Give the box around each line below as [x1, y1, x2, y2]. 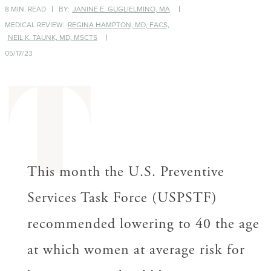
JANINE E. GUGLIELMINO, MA [72, 4, 170, 14]
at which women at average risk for [27, 241, 245, 259]
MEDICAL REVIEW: [4, 19, 65, 30]
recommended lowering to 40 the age [27, 215, 260, 233]
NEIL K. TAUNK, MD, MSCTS [7, 32, 97, 42]
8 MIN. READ [4, 4, 46, 14]
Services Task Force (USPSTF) [27, 189, 217, 207]
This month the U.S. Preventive [27, 163, 224, 181]
